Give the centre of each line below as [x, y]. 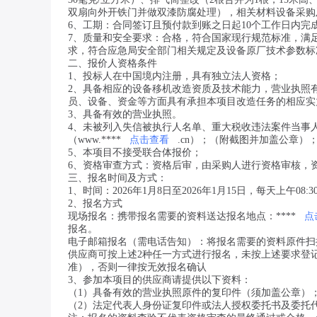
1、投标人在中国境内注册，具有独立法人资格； [174, 76]
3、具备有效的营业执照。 [125, 114]
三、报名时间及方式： [117, 178]
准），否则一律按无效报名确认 [137, 267]
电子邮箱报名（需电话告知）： [137, 242]
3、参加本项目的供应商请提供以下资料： [160, 280]
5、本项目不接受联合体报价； [135, 152]
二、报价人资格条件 [113, 63]
